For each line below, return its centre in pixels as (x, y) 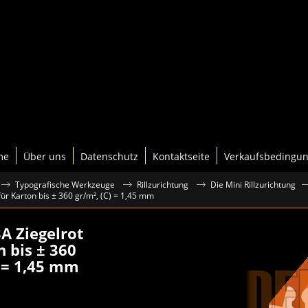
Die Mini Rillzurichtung (253, 184)
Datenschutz (109, 156)
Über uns (45, 156)
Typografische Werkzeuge (65, 184)
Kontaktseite (181, 156)
